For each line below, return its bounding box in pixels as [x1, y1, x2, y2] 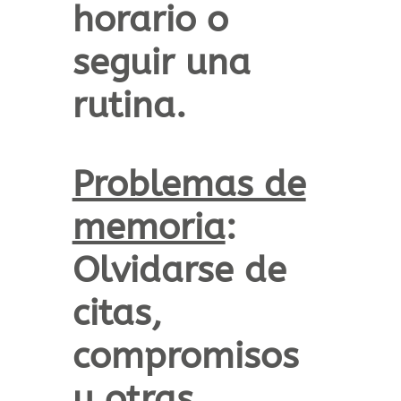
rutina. [72, 84, 186, 127]
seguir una [72, 41, 251, 84]
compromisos [72, 335, 299, 378]
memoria [72, 206, 226, 249]
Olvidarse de [72, 249, 286, 292]
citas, [72, 292, 162, 335]
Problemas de [72, 163, 306, 206]
